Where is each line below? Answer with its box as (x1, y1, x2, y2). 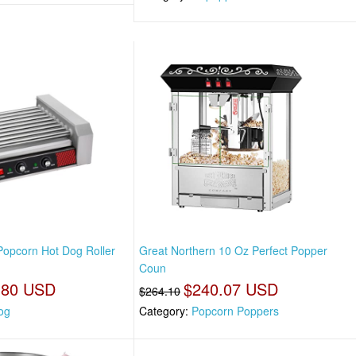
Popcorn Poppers (192, 303, 280, 319)
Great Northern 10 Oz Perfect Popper (139, 242, 328, 259)
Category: (139, 303, 192, 319)
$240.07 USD (184, 277, 279, 301)
